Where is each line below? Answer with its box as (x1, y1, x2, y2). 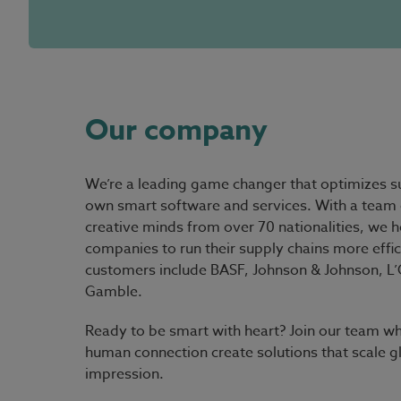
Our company (85, 110, 268, 152)
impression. (85, 363, 164, 385)
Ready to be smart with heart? (85, 320, 289, 342)
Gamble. (85, 281, 142, 303)
